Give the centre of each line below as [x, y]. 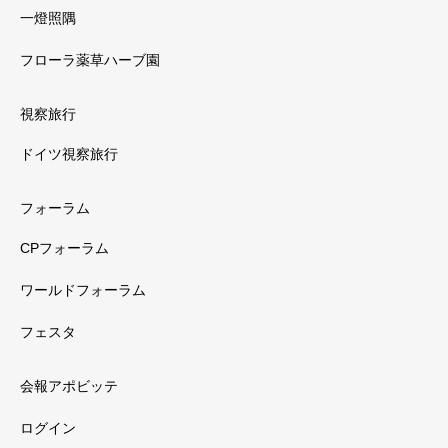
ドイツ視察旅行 [69, 154]
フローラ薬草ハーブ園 [90, 60]
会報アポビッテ [69, 386]
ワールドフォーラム [83, 290]
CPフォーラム [64, 248]
